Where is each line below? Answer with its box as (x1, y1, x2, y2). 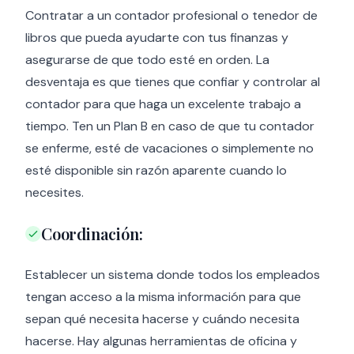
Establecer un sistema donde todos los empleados (25, 266, 320, 283)
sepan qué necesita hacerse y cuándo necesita (25, 311, 299, 327)
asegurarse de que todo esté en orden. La (25, 51, 269, 68)
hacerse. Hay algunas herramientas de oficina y (25, 333, 297, 349)
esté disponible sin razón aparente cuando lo (25, 162, 287, 179)
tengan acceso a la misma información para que (25, 288, 301, 305)
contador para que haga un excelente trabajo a (25, 96, 301, 112)
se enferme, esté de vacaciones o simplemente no (25, 140, 314, 156)
